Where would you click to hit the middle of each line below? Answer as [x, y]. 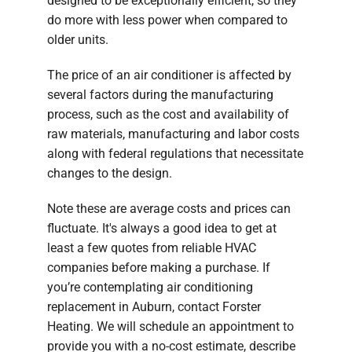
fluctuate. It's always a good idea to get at [162, 228]
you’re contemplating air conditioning [150, 287]
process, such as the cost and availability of [168, 114]
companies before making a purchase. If [159, 267]
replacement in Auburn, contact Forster [154, 306]
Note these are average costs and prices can [169, 208]
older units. [78, 39]
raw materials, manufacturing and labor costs [173, 134]
